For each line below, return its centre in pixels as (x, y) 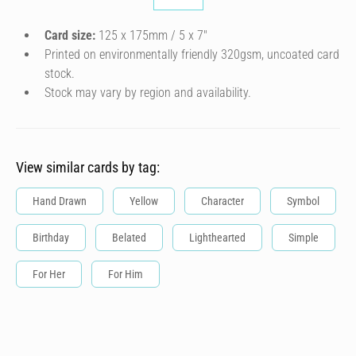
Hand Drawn (60, 201)
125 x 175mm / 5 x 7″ (151, 35)
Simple (304, 238)
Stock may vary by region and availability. (148, 93)
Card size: (70, 35)
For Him (126, 274)
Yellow (144, 201)
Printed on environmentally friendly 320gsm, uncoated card (192, 54)
